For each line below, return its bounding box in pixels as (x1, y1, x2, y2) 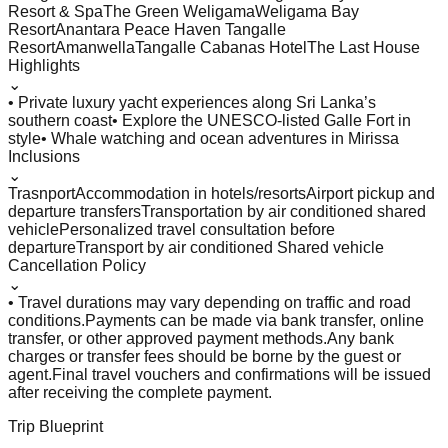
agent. (8, 365, 52, 383)
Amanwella (55, 38, 135, 56)
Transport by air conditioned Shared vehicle (76, 238, 384, 256)
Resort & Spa (8, 2, 103, 20)
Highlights (8, 56, 80, 74)
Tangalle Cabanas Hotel (135, 38, 307, 56)
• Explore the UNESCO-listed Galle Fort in (112, 111, 411, 129)
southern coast (8, 111, 112, 129)
